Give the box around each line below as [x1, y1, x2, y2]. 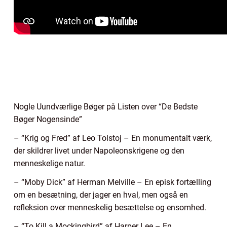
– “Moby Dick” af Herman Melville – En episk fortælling [14, 177, 211, 187]
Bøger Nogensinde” [14, 114, 82, 124]
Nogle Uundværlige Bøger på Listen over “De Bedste [14, 101, 198, 111]
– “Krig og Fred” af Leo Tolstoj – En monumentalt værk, [14, 133, 212, 143]
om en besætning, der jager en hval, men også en [14, 190, 188, 200]
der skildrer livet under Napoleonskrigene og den [14, 145, 184, 156]
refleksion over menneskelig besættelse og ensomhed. [14, 202, 206, 212]
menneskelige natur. [14, 158, 85, 168]
